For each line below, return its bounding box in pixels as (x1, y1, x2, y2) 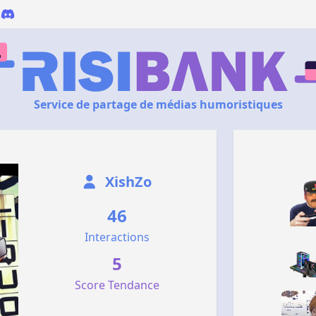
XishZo (101, 172, 152, 191)
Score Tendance (75, 277, 160, 293)
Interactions (85, 229, 150, 245)
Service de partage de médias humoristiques (33, 97, 283, 112)
